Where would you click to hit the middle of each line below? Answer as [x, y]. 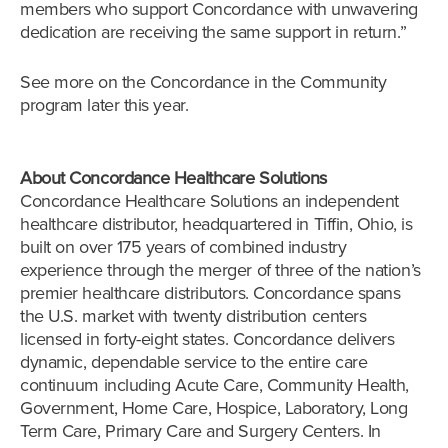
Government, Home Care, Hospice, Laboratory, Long [214, 408]
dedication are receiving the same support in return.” [218, 32]
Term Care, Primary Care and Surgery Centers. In [200, 431]
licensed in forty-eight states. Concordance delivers [207, 339]
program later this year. [104, 105]
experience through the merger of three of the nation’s [220, 270]
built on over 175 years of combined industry [183, 247]
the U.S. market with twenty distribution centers [193, 316]
